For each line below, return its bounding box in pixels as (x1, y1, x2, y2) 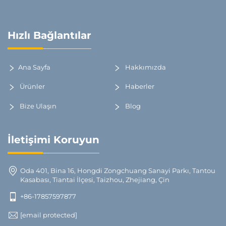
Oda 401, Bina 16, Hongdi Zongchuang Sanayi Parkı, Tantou (20, 166, 215, 175)
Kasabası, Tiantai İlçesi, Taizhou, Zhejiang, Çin (20, 175, 169, 184)
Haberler (123, 82, 154, 91)
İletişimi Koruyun (8, 133, 99, 146)
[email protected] (20, 210, 77, 219)
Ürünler (18, 82, 45, 91)
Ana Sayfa (18, 63, 50, 71)
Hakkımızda (123, 63, 166, 71)
